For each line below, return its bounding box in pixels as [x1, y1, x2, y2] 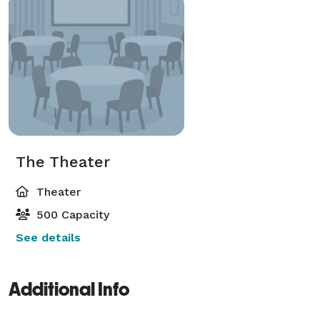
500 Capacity [33, 207, 109, 221]
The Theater [16, 152, 110, 171]
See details [16, 230, 81, 244]
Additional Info [9, 278, 129, 300]
